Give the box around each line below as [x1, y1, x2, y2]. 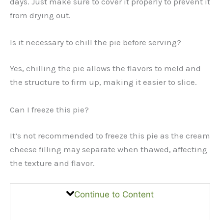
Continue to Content [74, 190, 154, 200]
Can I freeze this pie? [10, 104, 89, 114]
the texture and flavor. [10, 158, 95, 168]
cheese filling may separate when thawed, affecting [10, 144, 207, 155]
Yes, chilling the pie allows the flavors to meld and [10, 63, 201, 74]
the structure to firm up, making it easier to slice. [10, 77, 197, 87]
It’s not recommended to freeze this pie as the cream [10, 131, 210, 141]
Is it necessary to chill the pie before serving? [10, 37, 181, 47]
